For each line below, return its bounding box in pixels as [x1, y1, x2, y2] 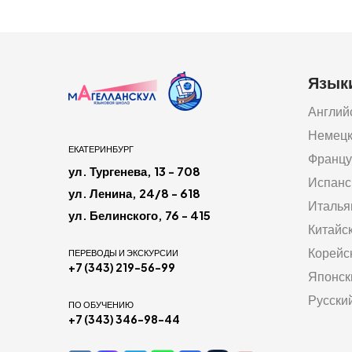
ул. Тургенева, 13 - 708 [68, 163, 200, 179]
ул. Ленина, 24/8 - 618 [68, 185, 200, 201]
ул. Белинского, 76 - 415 [68, 207, 211, 223]
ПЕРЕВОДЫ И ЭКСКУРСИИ [68, 247, 178, 258]
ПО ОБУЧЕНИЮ [68, 299, 134, 310]
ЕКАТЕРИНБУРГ [68, 144, 134, 155]
